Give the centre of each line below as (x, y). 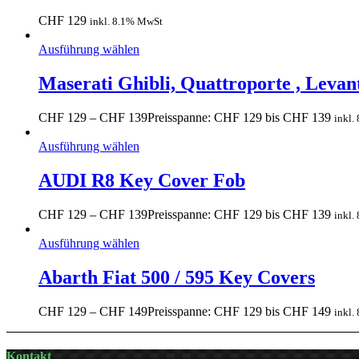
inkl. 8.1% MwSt (126, 22)
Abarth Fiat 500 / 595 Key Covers (177, 277)
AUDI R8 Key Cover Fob (142, 181)
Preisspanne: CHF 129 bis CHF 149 (239, 311)
